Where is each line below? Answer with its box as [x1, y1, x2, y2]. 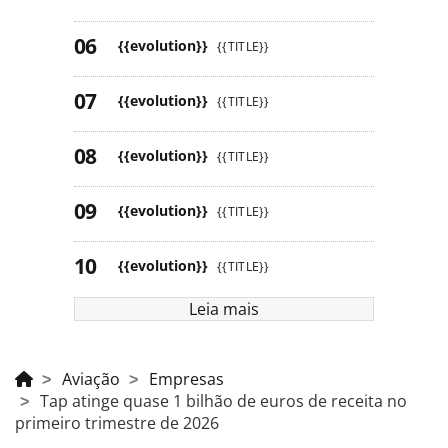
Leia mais [189, 297, 259, 320]
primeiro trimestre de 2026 [15, 411, 219, 434]
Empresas [149, 367, 224, 390]
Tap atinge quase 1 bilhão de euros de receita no [40, 389, 407, 412]
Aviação [62, 367, 120, 390]
